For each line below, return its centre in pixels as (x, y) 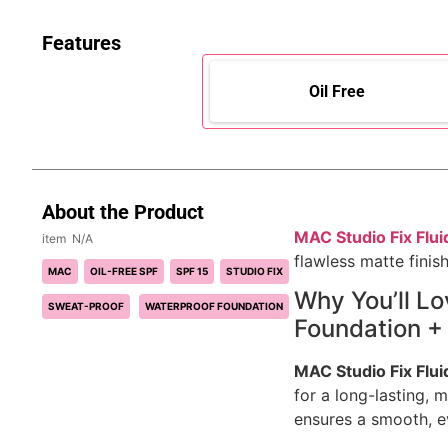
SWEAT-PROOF (86, 305)
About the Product (123, 211)
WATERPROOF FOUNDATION (214, 305)
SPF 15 (192, 270)
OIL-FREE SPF (124, 270)
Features (81, 42)
